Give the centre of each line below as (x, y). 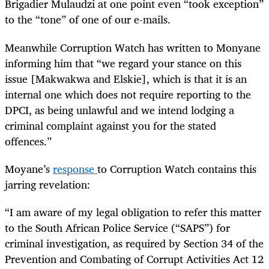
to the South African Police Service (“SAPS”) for (117, 227)
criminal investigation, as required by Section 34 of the (134, 243)
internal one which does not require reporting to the (128, 94)
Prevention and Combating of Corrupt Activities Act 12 (134, 258)
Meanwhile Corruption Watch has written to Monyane (133, 47)
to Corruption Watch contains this (177, 168)
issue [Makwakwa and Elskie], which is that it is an (126, 78)
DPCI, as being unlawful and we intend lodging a (119, 110)
